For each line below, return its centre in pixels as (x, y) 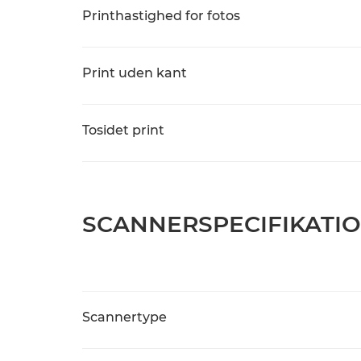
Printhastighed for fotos (161, 16)
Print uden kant (135, 73)
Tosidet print (123, 130)
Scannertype (124, 317)
